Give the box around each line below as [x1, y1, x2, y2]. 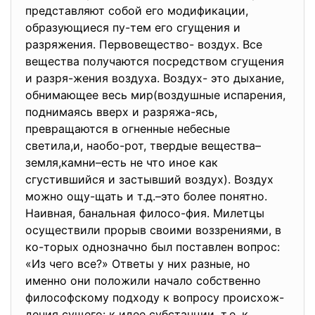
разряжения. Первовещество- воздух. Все [25, 37, 262, 51]
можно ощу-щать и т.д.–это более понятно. [25, 189, 267, 203]
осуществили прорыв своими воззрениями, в [25, 223, 281, 237]
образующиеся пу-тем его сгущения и [25, 20, 240, 34]
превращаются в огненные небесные [25, 122, 230, 136]
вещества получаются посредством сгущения [25, 54, 284, 68]
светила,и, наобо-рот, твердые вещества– [25, 139, 261, 153]
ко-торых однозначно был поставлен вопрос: [25, 240, 280, 254]
